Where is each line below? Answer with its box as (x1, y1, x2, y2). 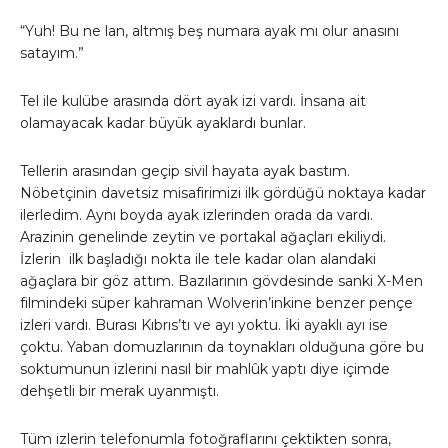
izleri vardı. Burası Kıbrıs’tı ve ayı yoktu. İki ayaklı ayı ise (20, 316, 388, 335)
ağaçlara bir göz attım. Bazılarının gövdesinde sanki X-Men (20, 272, 423, 291)
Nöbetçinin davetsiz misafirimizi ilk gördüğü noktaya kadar (20, 184, 426, 203)
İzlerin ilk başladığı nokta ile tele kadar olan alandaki (20, 250, 376, 269)
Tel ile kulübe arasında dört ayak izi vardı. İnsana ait (20, 92, 366, 111)
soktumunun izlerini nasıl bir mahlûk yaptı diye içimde (20, 360, 390, 379)
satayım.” (20, 44, 84, 63)
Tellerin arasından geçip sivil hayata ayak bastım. (20, 162, 350, 181)
